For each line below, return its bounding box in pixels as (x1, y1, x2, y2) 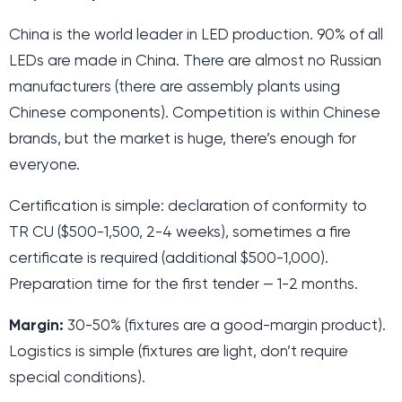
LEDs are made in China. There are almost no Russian (9, 53, 381, 69)
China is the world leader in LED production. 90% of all (9, 27, 383, 43)
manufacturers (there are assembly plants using (9, 79, 340, 95)
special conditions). (9, 370, 145, 386)
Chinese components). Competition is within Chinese (9, 105, 380, 121)
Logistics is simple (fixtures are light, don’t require (9, 344, 348, 360)
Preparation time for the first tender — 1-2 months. (9, 276, 358, 293)
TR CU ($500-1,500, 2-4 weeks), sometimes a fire (9, 224, 351, 240)
